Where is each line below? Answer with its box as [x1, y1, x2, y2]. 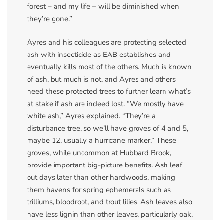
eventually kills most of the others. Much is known [27, 61, 192, 72]
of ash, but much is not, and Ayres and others [27, 74, 176, 84]
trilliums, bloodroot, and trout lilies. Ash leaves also [27, 196, 192, 207]
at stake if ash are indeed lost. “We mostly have [27, 98, 184, 109]
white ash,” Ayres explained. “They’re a [27, 110, 156, 121]
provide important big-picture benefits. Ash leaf [27, 160, 182, 170]
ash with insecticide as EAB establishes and [27, 49, 171, 59]
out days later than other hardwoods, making [27, 172, 175, 182]
